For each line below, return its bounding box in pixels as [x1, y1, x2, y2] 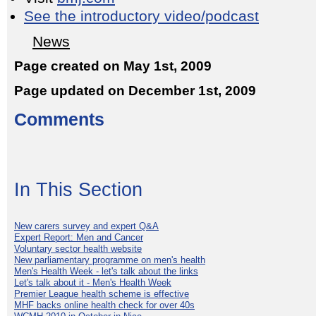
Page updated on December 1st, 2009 [14, 83, 256, 98]
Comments [14, 109, 104, 129]
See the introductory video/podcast [24, 8, 259, 25]
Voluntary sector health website [14, 243, 142, 255]
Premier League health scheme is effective [14, 288, 189, 300]
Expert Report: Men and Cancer [14, 232, 143, 243]
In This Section [14, 179, 142, 201]
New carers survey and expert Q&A [14, 221, 159, 232]
